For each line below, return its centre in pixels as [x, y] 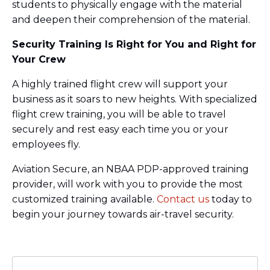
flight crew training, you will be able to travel [119, 115]
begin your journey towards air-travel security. [125, 215]
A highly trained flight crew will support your [120, 84]
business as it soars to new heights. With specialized [135, 99]
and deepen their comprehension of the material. [132, 20]
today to [231, 199]
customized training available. [84, 199]
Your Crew [39, 60]
